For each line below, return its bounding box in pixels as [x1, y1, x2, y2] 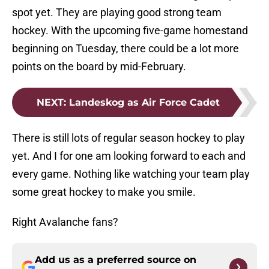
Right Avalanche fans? [12, 216, 118, 229]
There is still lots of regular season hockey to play [12, 131, 245, 145]
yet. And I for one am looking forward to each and [12, 150, 246, 163]
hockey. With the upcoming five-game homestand [12, 24, 248, 37]
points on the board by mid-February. [12, 60, 186, 73]
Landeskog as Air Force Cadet [68, 97, 220, 109]
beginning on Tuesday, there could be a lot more [12, 42, 239, 55]
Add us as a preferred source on [35, 254, 196, 266]
